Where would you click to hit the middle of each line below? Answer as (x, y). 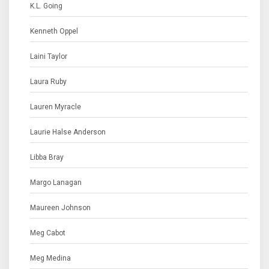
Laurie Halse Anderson (68, 132)
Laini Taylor (49, 56)
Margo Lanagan (56, 183)
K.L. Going (46, 6)
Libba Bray (47, 157)
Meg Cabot (48, 233)
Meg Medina (50, 258)
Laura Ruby (48, 82)
